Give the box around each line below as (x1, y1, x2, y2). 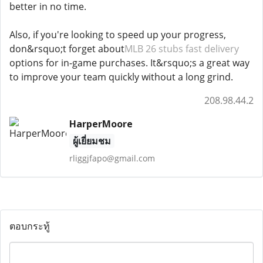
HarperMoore (69, 117, 133, 130)
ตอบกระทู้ (9, 220, 50, 232)
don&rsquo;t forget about (9, 42, 124, 55)
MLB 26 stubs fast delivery (124, 42, 239, 55)
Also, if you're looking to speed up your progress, (9, 28, 226, 41)
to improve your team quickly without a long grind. (9, 70, 233, 83)
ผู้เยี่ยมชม (72, 134, 111, 147)
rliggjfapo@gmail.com (69, 153, 155, 164)
